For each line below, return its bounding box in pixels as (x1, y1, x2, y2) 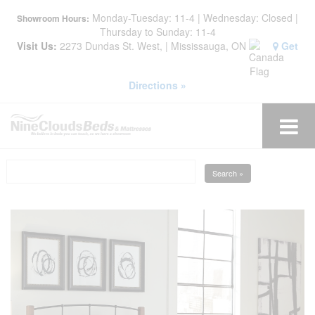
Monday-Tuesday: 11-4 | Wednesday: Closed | (89, 11, 298, 25)
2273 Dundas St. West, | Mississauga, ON (57, 39, 249, 53)
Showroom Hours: (17, 12, 89, 25)
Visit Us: (17, 39, 57, 53)
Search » (212, 167, 243, 179)
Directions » (129, 78, 186, 92)
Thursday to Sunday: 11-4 (99, 25, 216, 39)
